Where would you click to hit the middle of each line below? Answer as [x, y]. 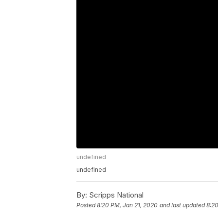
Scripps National [115, 195]
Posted [87, 205]
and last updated [182, 205]
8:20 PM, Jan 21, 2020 [127, 205]
